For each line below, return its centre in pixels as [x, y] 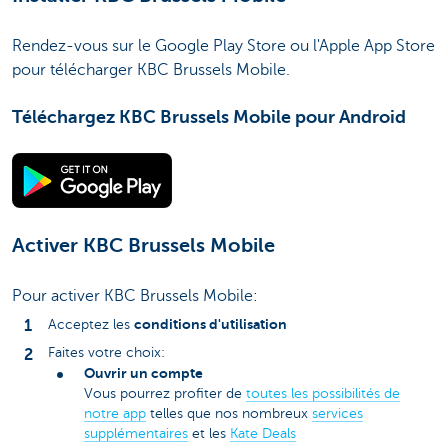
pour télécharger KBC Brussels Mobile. [151, 70]
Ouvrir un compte [143, 373]
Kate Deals [263, 434]
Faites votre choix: [106, 353]
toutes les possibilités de [323, 394]
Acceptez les [91, 325]
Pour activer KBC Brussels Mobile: [135, 295]
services [337, 414]
